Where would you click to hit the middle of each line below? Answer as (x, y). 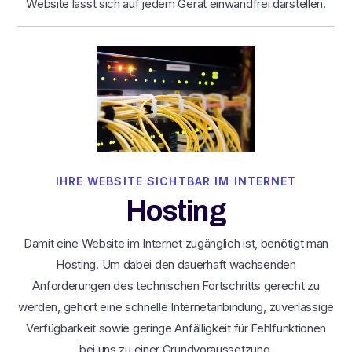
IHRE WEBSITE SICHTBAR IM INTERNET (176, 181)
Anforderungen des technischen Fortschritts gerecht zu (176, 286)
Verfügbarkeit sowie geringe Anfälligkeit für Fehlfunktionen (176, 328)
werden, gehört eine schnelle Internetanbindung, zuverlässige (176, 307)
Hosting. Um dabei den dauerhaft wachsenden (176, 265)
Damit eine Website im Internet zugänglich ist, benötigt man (176, 244)
